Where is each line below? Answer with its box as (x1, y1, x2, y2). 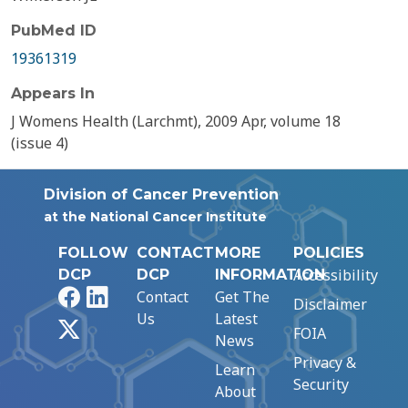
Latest (215, 309, 258, 329)
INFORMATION (215, 266, 325, 283)
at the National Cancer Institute (44, 209, 267, 225)
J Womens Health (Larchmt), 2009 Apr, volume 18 (11, 111, 341, 131)
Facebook (78, 286, 142, 306)
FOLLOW (58, 244, 128, 261)
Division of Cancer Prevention (44, 186, 279, 203)
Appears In (11, 85, 95, 102)
